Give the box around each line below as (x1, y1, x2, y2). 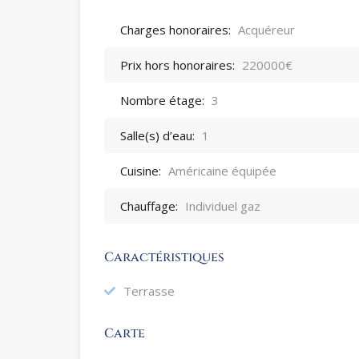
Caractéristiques (104, 248, 224, 267)
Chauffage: (120, 198, 178, 215)
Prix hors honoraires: (120, 57, 235, 74)
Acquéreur (238, 22, 295, 38)
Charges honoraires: (120, 22, 231, 38)
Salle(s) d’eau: (120, 127, 195, 144)
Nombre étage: (120, 92, 204, 109)
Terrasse (123, 283, 175, 300)
